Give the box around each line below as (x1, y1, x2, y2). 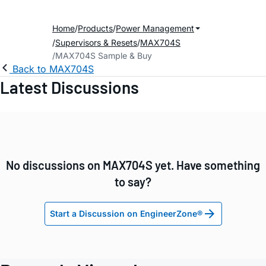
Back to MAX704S (12, 63, 94, 75)
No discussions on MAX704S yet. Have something (6, 158, 260, 173)
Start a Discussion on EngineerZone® (49, 208, 202, 219)
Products (78, 23, 113, 33)
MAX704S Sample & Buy (55, 50, 152, 61)
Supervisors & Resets (55, 37, 137, 47)
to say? (115, 175, 151, 189)
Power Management (116, 23, 194, 33)
